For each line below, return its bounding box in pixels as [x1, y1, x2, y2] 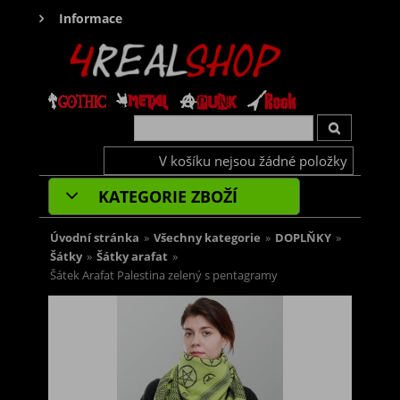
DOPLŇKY [275, 230, 331, 246]
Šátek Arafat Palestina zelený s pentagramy [50, 268, 278, 284]
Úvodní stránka [50, 230, 139, 246]
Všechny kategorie [154, 230, 261, 246]
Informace [59, 10, 122, 27]
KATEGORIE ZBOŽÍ [94, 186, 237, 208]
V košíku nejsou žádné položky [159, 152, 347, 171]
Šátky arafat [96, 249, 168, 265]
